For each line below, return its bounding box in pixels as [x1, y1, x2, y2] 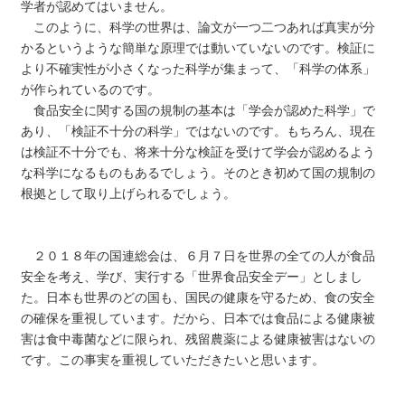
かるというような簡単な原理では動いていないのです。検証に [21, 40, 376, 55]
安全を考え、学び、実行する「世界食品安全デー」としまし [21, 268, 363, 284]
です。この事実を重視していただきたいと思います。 [21, 352, 325, 367]
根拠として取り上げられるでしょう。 [21, 185, 237, 201]
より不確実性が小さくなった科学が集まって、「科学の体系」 [21, 61, 376, 76]
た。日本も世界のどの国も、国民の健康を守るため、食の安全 [21, 289, 376, 305]
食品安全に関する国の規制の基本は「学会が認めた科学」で [21, 102, 376, 118]
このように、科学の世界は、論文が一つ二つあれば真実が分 [21, 19, 376, 34]
